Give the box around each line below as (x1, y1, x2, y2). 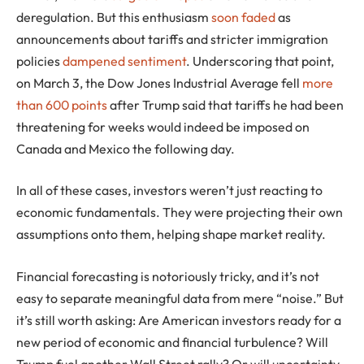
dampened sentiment (63, 52, 186, 69)
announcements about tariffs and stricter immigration (16, 30, 328, 47)
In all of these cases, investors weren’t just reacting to (16, 182, 323, 199)
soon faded (211, 8, 275, 25)
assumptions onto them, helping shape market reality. (16, 226, 326, 243)
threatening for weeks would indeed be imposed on (16, 118, 310, 135)
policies (16, 52, 63, 69)
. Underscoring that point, (186, 52, 334, 69)
